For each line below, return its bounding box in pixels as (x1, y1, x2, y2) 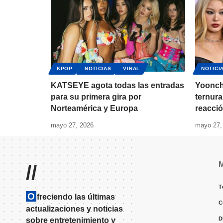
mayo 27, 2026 (51, 121, 94, 129)
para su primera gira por (51, 93, 141, 102)
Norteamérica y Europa (51, 104, 138, 113)
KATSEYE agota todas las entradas (51, 81, 184, 90)
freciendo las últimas (37, 193, 115, 202)
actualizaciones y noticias (26, 205, 123, 214)
